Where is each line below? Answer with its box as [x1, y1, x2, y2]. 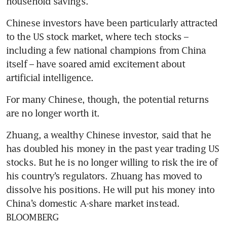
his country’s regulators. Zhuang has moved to [6, 170, 202, 182]
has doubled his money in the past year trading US [6, 143, 219, 155]
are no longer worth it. [6, 107, 100, 119]
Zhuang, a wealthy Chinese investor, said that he [6, 129, 211, 141]
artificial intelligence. [6, 72, 94, 84]
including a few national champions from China [6, 45, 206, 56]
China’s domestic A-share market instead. [6, 198, 180, 209]
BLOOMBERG [6, 211, 58, 223]
